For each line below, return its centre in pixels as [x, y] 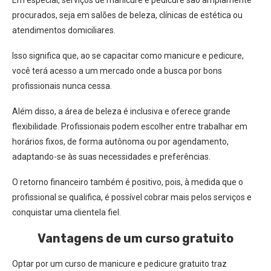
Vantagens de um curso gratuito [135, 238]
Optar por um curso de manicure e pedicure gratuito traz [119, 264]
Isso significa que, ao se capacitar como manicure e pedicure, [128, 56]
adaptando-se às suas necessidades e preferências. [111, 157]
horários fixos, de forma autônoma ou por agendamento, [120, 142]
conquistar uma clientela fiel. [67, 212]
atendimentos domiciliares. [64, 30]
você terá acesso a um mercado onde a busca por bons [117, 71]
